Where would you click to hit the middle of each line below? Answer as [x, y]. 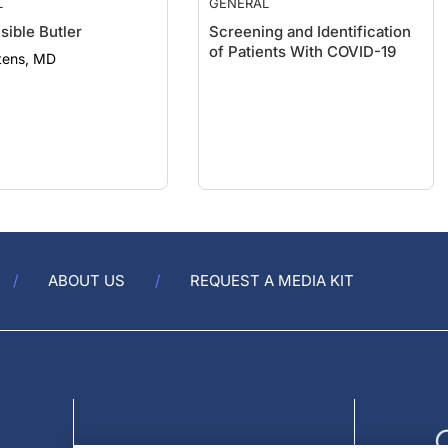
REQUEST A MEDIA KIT [272, 280]
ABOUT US [86, 280]
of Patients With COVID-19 [303, 31]
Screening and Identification [310, 11]
